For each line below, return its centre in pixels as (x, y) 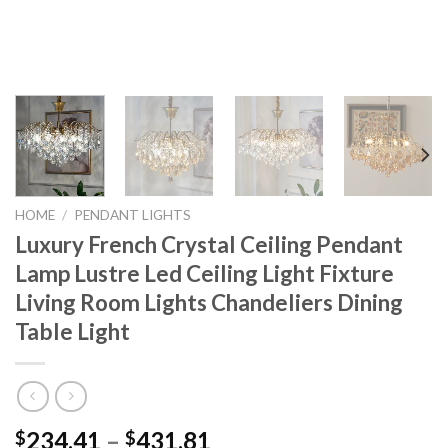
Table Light (72, 332)
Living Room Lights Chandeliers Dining (209, 303)
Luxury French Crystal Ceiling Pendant (209, 245)
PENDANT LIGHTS (133, 215)
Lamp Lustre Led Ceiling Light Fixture (204, 274)
